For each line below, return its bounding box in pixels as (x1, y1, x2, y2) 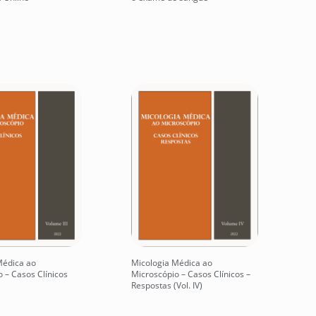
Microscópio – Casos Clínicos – (131, 268, 250, 281)
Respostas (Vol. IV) (131, 279, 202, 292)
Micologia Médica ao (131, 257, 212, 269)
